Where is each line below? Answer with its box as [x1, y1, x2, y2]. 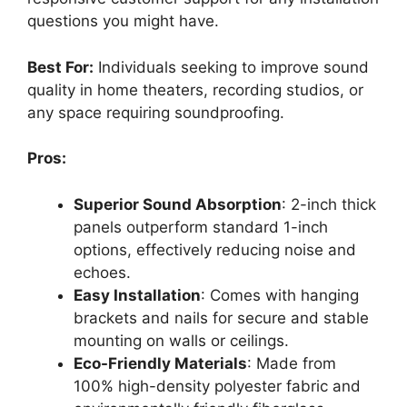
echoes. [74, 263, 131, 282]
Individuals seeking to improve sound [94, 57, 369, 76]
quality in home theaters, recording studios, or [27, 80, 363, 99]
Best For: [27, 57, 94, 76]
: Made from [247, 353, 336, 372]
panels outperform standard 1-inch [74, 217, 328, 236]
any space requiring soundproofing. [27, 103, 284, 122]
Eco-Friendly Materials [74, 353, 247, 372]
